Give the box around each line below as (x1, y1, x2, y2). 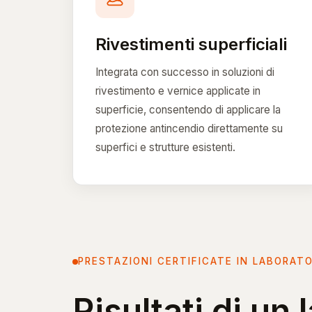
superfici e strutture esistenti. (95, 140, 235, 154)
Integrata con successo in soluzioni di (95, 65, 274, 79)
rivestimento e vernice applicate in (95, 84, 260, 97)
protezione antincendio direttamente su (95, 121, 283, 135)
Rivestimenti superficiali (95, 33, 287, 54)
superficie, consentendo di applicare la (95, 102, 281, 116)
